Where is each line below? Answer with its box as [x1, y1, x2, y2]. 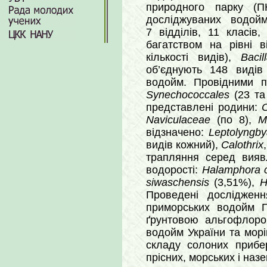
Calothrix [221, 139, 264, 151]
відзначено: [146, 126, 209, 138]
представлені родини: [146, 101, 262, 113]
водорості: [146, 164, 202, 176]
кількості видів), [146, 51, 241, 63]
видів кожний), [146, 139, 222, 151]
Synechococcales [146, 89, 229, 101]
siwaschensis [146, 176, 209, 188]
